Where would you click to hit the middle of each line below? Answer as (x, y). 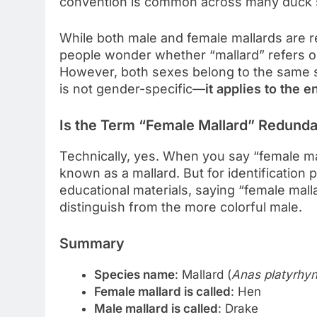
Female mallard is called (162, 291)
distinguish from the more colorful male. (181, 207)
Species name (134, 274)
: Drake (238, 308)
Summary (92, 243)
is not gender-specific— (132, 88)
